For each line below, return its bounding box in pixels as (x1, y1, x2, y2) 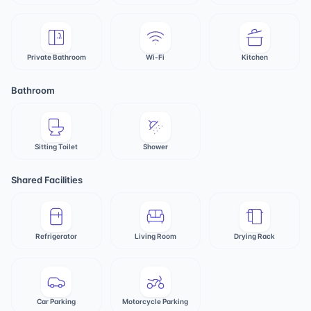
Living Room (134, 232, 176, 240)
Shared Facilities (11, 174, 83, 185)
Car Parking (37, 297, 76, 305)
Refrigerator (35, 232, 78, 240)
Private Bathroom (26, 53, 86, 61)
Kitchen (241, 53, 268, 61)
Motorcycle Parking (122, 297, 189, 305)
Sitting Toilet (35, 142, 78, 151)
